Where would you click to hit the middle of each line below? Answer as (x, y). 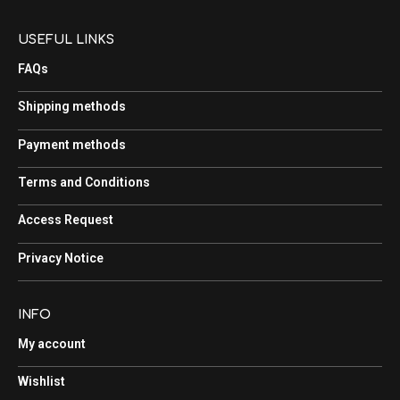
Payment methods (72, 144)
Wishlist (42, 381)
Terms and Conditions (84, 183)
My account (52, 343)
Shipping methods (72, 107)
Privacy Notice (61, 258)
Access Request (66, 220)
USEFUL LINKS (66, 40)
